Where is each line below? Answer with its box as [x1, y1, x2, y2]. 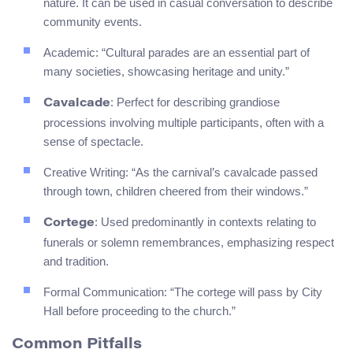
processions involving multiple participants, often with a [43, 115, 324, 129]
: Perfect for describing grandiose [110, 95, 280, 109]
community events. [43, 14, 142, 28]
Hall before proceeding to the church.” [43, 303, 236, 318]
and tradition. [43, 254, 109, 268]
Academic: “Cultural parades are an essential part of [43, 45, 310, 59]
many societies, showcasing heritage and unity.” [43, 64, 289, 78]
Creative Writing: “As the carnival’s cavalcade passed [43, 165, 318, 179]
